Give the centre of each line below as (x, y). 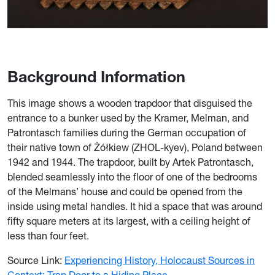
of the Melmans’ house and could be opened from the (125, 191)
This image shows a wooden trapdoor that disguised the (130, 103)
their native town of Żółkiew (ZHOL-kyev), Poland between (135, 147)
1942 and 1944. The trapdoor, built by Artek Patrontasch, (130, 162)
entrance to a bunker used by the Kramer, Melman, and (128, 118)
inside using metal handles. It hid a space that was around (135, 206)
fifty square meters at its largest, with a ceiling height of (129, 221)
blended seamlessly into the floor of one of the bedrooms (132, 176)
